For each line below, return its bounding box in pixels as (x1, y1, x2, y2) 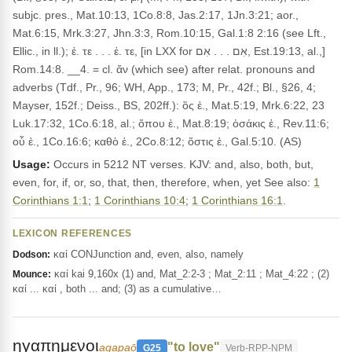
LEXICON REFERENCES (13, 228, 133, 239)
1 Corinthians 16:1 (192, 194, 283, 207)
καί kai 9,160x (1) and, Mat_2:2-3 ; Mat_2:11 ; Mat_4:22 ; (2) (51, 268, 329, 280)
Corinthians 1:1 (13, 194, 88, 207)
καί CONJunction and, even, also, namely (50, 248, 244, 260)
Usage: (13, 158, 50, 170)
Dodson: (13, 249, 50, 260)
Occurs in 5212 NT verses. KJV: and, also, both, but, (50, 158, 313, 170)
